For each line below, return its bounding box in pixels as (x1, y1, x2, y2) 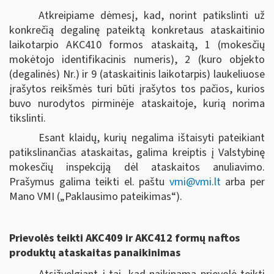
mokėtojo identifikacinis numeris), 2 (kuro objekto (9, 52, 265, 67)
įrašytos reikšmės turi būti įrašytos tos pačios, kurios (9, 81, 265, 97)
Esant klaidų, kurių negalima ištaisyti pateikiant (39, 130, 265, 146)
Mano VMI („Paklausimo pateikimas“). (9, 189, 182, 204)
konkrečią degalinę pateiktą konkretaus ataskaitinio (9, 23, 265, 38)
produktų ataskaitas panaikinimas (9, 245, 180, 261)
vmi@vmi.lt (169, 174, 221, 190)
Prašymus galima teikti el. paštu (9, 174, 169, 190)
